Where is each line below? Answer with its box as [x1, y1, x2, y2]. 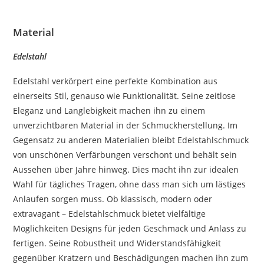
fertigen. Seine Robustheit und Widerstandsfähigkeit [13, 237, 222, 249]
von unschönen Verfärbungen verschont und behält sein [13, 148, 237, 160]
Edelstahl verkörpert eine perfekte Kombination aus [13, 75, 218, 87]
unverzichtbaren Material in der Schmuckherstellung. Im [13, 119, 238, 131]
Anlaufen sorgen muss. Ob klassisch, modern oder [13, 193, 213, 204]
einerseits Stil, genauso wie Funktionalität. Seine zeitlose [13, 90, 236, 101]
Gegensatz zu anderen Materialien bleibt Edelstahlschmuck [13, 134, 249, 146]
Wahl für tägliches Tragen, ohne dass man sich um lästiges [13, 178, 246, 190]
